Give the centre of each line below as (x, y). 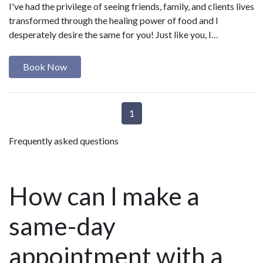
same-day (62, 226)
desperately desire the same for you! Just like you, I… (114, 34)
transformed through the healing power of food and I (114, 20)
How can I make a (104, 196)
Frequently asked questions (64, 141)
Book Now (45, 66)
